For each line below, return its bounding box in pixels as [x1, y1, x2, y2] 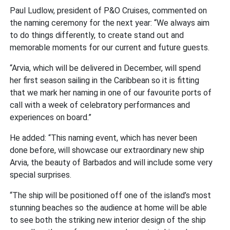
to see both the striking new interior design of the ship [10, 215, 206, 225]
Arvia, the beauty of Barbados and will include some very [10, 157, 213, 167]
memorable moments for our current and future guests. [10, 42, 210, 52]
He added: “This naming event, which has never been [10, 132, 198, 143]
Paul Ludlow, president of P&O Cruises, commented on [10, 5, 207, 15]
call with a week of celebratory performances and [10, 100, 190, 110]
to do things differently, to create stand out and [10, 30, 184, 40]
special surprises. [10, 169, 72, 180]
